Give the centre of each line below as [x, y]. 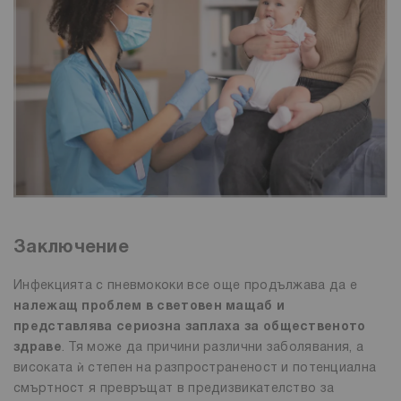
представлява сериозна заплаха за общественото [190, 328]
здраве [38, 348]
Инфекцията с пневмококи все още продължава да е [186, 286]
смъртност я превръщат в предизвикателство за [174, 389]
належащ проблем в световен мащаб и [149, 307]
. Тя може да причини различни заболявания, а [213, 348]
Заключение [71, 248]
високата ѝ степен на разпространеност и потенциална [195, 369]
